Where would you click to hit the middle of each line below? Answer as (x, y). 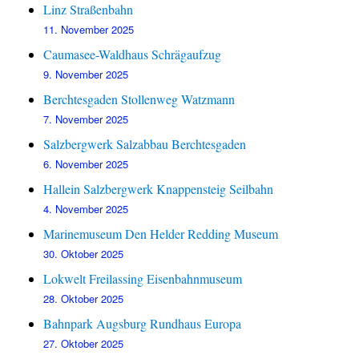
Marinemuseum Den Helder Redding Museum (161, 234)
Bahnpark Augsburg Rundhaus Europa (143, 324)
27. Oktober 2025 (84, 344)
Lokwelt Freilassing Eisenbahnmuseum (143, 279)
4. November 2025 (86, 209)
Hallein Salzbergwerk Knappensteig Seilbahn (159, 189)
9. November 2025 (86, 75)
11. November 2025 (89, 30)
